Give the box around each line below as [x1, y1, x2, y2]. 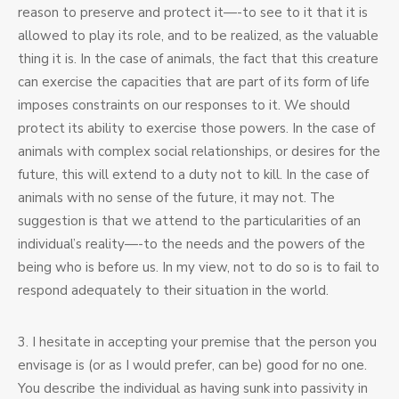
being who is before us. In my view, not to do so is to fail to [18, 258, 379, 277]
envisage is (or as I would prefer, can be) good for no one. [18, 356, 367, 375]
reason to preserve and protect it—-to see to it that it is [18, 4, 368, 22]
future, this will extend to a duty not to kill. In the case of [18, 166, 369, 184]
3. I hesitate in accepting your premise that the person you [18, 333, 377, 352]
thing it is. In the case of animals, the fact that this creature [18, 50, 379, 69]
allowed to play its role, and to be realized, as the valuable [18, 27, 379, 45]
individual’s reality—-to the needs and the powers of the [18, 235, 365, 254]
